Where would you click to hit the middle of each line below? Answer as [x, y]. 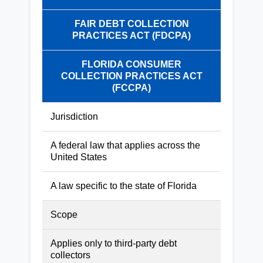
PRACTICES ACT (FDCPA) [131, 35]
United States [79, 157]
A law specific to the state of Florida [124, 186]
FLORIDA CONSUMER [131, 64]
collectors [70, 255]
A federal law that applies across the [125, 145]
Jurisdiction [74, 116]
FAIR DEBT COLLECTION [131, 23]
